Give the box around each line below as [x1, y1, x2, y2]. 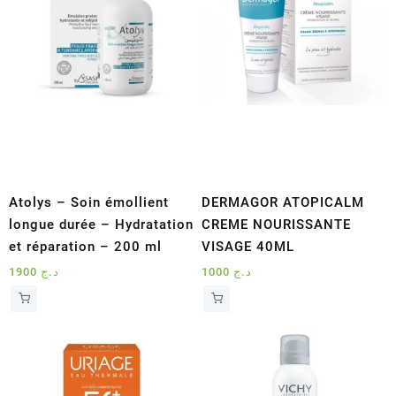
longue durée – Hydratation [9, 216, 194, 232]
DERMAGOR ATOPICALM [202, 194, 365, 210]
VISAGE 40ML [202, 238, 295, 255]
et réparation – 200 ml [9, 238, 162, 255]
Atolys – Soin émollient [9, 194, 169, 210]
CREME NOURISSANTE [202, 216, 352, 232]
